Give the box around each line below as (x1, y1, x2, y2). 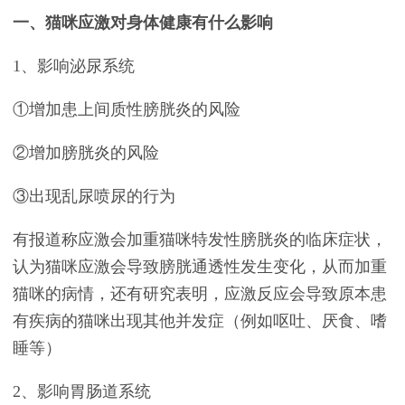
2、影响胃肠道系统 (13, 382, 151, 400)
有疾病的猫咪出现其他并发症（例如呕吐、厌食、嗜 (13, 312, 387, 330)
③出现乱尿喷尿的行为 (13, 187, 175, 205)
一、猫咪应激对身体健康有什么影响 (13, 14, 273, 32)
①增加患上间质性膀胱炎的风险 (13, 100, 240, 118)
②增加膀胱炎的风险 (13, 144, 159, 162)
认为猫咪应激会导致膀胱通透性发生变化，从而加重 (13, 258, 387, 276)
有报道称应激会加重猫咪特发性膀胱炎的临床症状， (13, 231, 387, 249)
